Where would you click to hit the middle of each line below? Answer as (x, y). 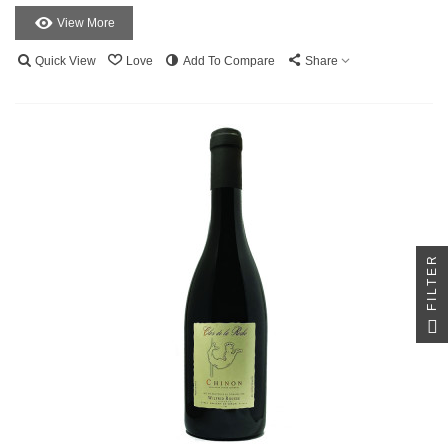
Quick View (65, 61)
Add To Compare (229, 61)
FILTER (432, 281)
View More (86, 23)
